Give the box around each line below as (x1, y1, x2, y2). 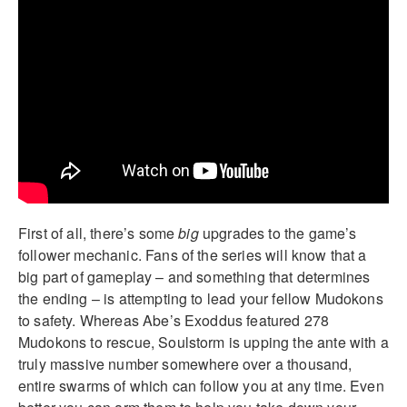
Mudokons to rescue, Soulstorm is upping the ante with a (18, 332, 389, 353)
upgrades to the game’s (198, 223, 357, 244)
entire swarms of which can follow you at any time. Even (18, 375, 384, 397)
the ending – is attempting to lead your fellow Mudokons (18, 288, 383, 310)
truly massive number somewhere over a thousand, (18, 353, 352, 375)
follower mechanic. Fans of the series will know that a (18, 244, 367, 266)
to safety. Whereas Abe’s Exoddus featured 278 (18, 310, 330, 332)
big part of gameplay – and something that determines (18, 266, 371, 288)
